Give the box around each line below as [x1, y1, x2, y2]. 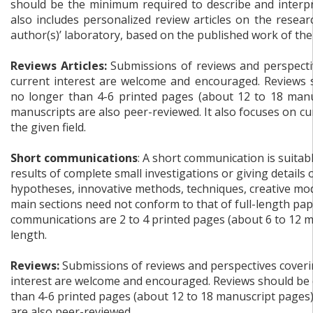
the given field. [10, 119, 89, 135]
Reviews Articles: [10, 58, 107, 73]
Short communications [10, 150, 138, 166]
